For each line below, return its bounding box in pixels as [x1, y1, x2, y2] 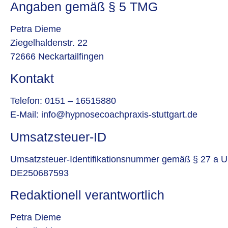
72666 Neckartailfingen [10, 51, 104, 62]
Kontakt [10, 71, 54, 86]
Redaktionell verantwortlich [10, 188, 164, 203]
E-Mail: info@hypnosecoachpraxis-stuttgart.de [10, 109, 197, 120]
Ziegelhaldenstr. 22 [10, 38, 88, 48]
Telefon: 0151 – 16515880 [10, 96, 116, 106]
